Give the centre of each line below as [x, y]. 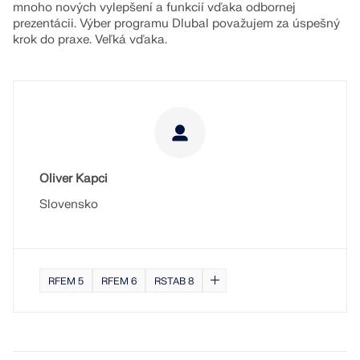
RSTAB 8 [174, 281]
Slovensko [69, 205]
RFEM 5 [66, 281]
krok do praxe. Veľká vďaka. [90, 40]
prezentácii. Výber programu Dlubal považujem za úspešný [176, 24]
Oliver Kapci [74, 179]
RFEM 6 [119, 281]
